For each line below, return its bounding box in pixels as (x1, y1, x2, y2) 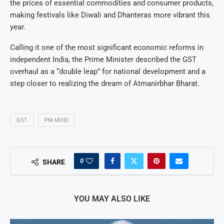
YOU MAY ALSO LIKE (74, 194, 150, 204)
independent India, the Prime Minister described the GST (10, 55, 196, 64)
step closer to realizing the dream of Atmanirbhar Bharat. (10, 79, 199, 88)
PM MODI (44, 117, 68, 124)
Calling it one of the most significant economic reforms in (10, 43, 203, 52)
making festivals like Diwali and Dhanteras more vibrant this (10, 10, 210, 20)
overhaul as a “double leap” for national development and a (10, 67, 205, 76)
